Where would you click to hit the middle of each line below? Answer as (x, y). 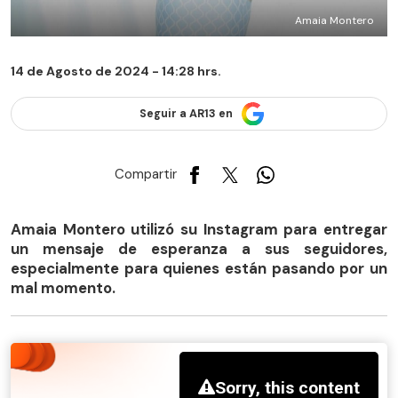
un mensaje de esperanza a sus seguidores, (199, 248)
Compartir (146, 175)
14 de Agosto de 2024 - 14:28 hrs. (116, 72)
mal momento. (63, 287)
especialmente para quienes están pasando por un (199, 268)
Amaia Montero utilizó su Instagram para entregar (199, 229)
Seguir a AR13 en (186, 114)
